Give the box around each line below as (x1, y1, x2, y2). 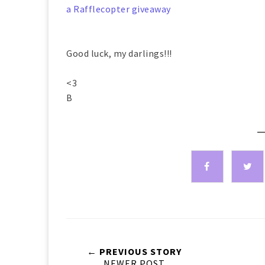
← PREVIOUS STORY (87, 245, 182, 257)
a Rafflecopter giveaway (66, 2, 171, 15)
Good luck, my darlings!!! (66, 47, 172, 59)
